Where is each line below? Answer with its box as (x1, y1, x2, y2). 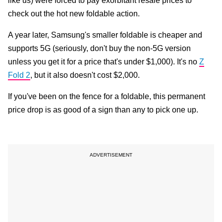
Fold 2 (8, 71, 30, 80)
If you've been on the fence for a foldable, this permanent (8, 92, 205, 101)
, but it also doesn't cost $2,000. (30, 71, 140, 80)
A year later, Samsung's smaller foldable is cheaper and (8, 31, 202, 40)
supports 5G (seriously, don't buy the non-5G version (8, 44, 191, 53)
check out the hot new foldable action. (8, 9, 140, 18)
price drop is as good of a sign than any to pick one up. (8, 106, 198, 114)
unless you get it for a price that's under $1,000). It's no (8, 57, 199, 66)
